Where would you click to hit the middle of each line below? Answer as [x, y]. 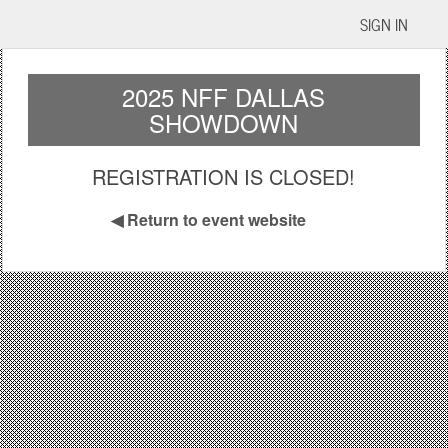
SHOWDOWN [224, 122]
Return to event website [217, 219]
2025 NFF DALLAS [224, 96]
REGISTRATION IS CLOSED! [224, 176]
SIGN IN [384, 24]
